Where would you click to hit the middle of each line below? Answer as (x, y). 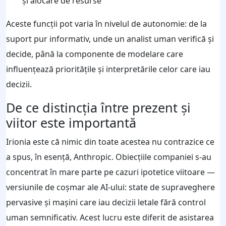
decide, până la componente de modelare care (95, 54)
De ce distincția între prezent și (98, 107)
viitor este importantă (71, 122)
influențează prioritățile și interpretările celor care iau (108, 69)
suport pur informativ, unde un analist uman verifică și (110, 39)
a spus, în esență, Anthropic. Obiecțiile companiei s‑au (109, 157)
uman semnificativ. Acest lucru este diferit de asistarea (110, 217)
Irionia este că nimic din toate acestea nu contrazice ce (110, 142)
